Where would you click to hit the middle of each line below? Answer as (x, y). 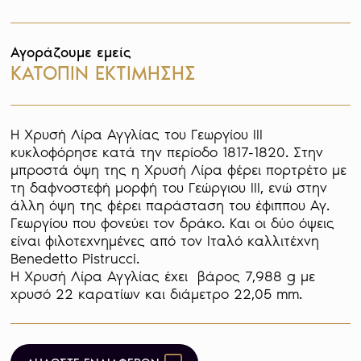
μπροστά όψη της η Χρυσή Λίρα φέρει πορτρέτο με (179, 170)
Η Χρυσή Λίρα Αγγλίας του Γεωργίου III (137, 135)
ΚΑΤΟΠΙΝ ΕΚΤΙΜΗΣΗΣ (104, 73)
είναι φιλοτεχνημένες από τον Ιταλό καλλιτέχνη (165, 241)
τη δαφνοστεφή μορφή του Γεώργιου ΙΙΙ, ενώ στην (169, 188)
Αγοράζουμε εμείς (71, 53)
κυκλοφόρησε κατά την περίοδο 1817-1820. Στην (167, 153)
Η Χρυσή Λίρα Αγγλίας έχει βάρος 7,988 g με (163, 277)
